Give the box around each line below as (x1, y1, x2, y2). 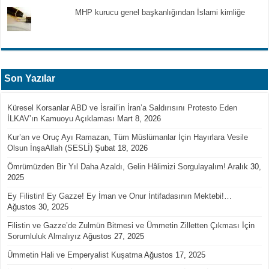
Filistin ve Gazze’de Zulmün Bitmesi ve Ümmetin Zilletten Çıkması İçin (7, 220, 255, 230)
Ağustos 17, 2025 (144, 250, 206, 259)
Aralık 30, (228, 162, 262, 171)
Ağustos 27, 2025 (83, 231, 145, 241)
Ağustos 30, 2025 (7, 202, 69, 211)
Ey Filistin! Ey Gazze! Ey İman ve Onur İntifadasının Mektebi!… (7, 191, 232, 201)
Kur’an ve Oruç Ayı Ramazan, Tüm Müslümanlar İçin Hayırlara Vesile (7, 132, 249, 142)
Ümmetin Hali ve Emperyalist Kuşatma (7, 250, 143, 259)
